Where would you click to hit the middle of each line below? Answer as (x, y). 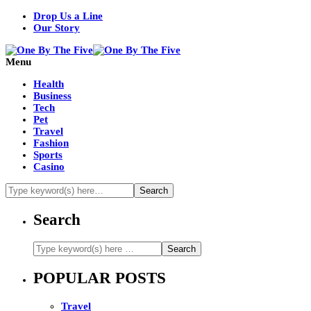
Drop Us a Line (68, 16)
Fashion (51, 143)
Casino (49, 167)
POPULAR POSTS (100, 278)
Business (52, 96)
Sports (48, 155)
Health (49, 84)
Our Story (57, 28)
